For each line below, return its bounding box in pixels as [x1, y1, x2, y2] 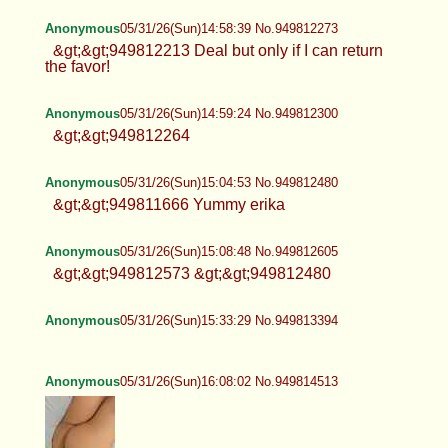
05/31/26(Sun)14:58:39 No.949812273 [119, 20, 338, 36]
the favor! [44, 57, 110, 75]
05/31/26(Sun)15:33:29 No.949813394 [119, 312, 338, 328]
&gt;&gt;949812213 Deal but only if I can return [52, 41, 383, 59]
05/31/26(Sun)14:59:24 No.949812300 [119, 105, 338, 121]
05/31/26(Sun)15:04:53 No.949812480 [119, 174, 338, 190]
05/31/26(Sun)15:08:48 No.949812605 [119, 243, 338, 259]
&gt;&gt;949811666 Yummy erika [52, 195, 285, 213]
